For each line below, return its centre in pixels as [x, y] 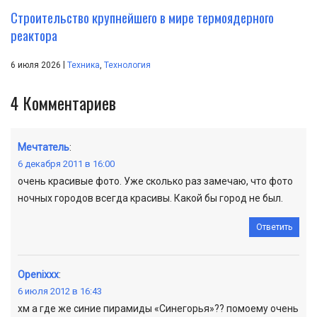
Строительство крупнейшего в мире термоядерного [142, 17]
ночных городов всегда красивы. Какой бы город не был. [150, 198]
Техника [83, 65]
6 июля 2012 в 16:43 [60, 291]
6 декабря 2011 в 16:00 [66, 163]
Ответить [274, 227]
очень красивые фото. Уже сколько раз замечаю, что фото [155, 181]
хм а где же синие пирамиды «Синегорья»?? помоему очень [158, 308]
